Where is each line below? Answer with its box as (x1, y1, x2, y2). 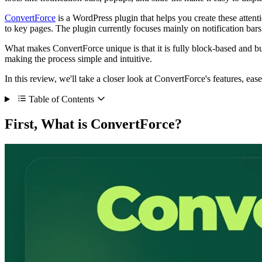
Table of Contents (26, 94, 96, 104)
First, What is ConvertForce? (5, 116, 182, 132)
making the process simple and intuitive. (5, 53, 152, 64)
